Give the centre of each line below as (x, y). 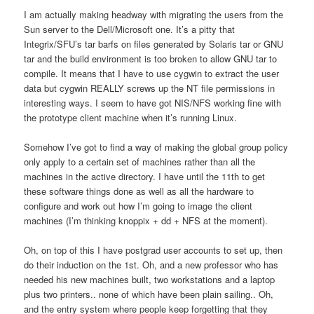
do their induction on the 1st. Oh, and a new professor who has (151, 265)
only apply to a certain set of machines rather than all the (140, 162)
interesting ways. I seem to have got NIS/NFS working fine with (153, 103)
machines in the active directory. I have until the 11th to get (145, 177)
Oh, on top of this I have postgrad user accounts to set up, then (153, 250)
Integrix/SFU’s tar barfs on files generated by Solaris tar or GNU (154, 44)
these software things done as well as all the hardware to (139, 191)
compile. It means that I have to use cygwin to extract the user (152, 74)
